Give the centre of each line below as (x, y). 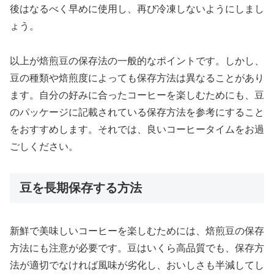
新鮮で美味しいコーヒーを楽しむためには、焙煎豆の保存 (137, 231)
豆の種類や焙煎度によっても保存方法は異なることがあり (137, 78)
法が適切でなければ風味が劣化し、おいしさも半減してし (137, 265)
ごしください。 (44, 146)
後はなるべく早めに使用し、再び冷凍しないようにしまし (137, 9)
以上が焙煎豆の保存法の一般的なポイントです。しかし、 (137, 61)
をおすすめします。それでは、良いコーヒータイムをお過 (137, 129)
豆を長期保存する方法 (81, 187)
